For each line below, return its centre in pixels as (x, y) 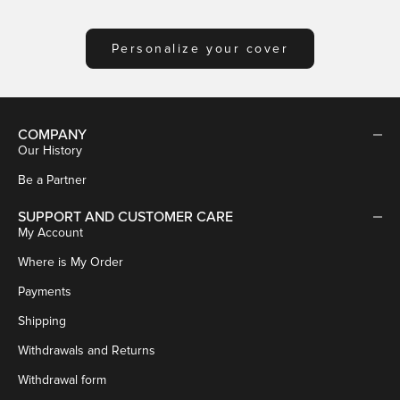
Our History (50, 151)
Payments (45, 292)
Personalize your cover (200, 48)
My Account (50, 233)
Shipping (42, 321)
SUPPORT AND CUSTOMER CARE (125, 217)
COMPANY (52, 135)
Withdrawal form (62, 380)
